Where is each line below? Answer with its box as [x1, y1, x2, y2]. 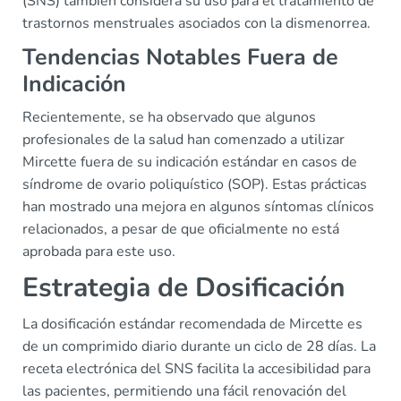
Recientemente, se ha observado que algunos [22, 107, 316, 127]
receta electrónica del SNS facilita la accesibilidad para [22, 359, 371, 379]
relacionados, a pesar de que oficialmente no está [22, 219, 339, 239]
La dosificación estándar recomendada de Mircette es [22, 314, 363, 334]
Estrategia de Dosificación [22, 269, 346, 306]
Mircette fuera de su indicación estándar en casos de [22, 152, 357, 172]
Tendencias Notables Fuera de [22, 42, 338, 73]
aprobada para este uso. [22, 242, 175, 261]
